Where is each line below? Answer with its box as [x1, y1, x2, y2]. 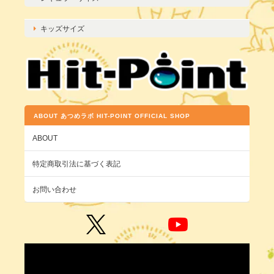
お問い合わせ [32, 185, 76, 193]
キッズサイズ [40, 24, 84, 32]
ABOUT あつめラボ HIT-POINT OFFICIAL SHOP [34, 112, 190, 119]
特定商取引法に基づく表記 [32, 159, 120, 168]
